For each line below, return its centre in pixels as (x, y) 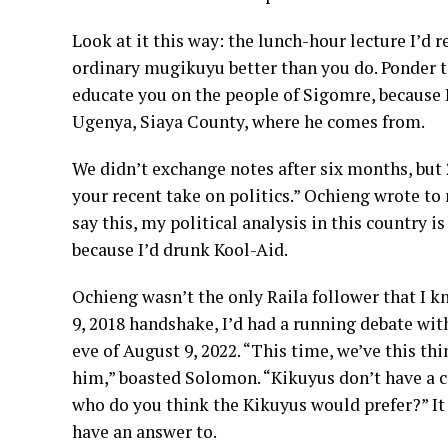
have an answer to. (144, 431)
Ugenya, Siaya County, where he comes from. (248, 121)
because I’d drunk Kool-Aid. (180, 249)
